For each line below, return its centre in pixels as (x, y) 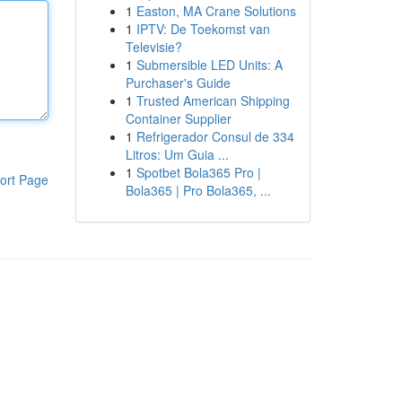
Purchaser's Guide (178, 83)
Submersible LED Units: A (209, 65)
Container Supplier (178, 118)
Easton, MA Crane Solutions (216, 11)
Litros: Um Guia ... (177, 154)
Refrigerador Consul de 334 (215, 136)
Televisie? (153, 47)
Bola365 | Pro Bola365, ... (198, 190)
